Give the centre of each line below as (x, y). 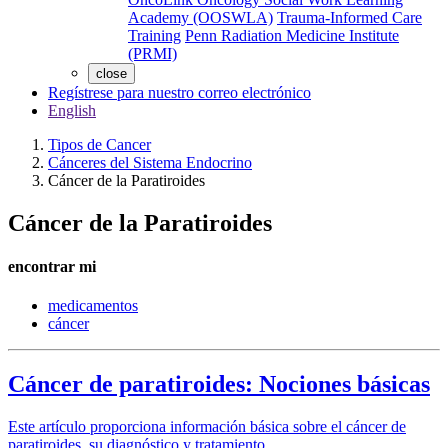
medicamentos (93, 306)
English (72, 110)
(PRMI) (152, 53)
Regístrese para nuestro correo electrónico (179, 92)
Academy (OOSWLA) (200, 17)
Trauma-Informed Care (349, 17)
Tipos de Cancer (99, 144)
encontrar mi (52, 267)
